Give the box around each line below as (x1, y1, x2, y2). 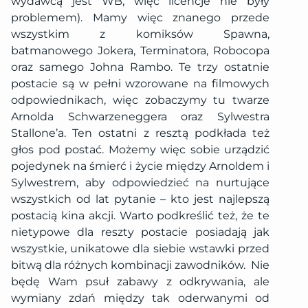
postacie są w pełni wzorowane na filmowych (11, 76, 269, 90)
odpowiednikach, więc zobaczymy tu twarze (11, 93, 269, 107)
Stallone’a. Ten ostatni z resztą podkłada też (11, 126, 269, 140)
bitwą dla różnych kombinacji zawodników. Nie (11, 258, 269, 272)
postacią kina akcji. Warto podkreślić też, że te (11, 208, 269, 222)
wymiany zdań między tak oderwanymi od (11, 291, 269, 305)
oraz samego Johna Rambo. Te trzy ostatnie (11, 60, 269, 74)
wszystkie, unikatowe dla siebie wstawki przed (11, 241, 269, 255)
